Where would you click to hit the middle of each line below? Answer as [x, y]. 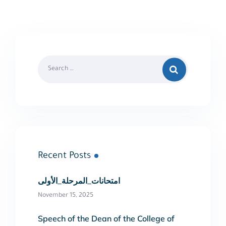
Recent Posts [64, 157]
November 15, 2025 [66, 196]
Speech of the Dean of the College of [106, 219]
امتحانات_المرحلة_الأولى [79, 181]
